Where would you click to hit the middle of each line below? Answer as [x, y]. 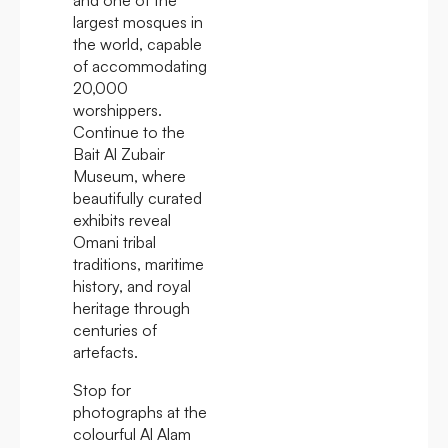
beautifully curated [137, 197]
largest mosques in [138, 21]
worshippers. [117, 109]
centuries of [115, 329]
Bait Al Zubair [119, 153]
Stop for [102, 389]
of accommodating [140, 65]
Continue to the [129, 131]
